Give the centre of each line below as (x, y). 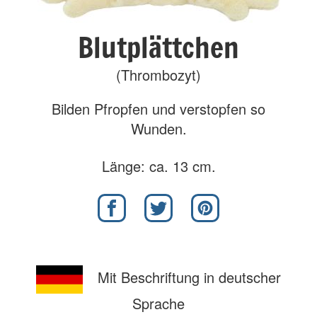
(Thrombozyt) (158, 75)
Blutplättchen (158, 47)
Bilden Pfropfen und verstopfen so (158, 109)
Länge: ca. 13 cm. (158, 166)
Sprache (158, 303)
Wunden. (158, 128)
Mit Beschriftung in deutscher (188, 277)
